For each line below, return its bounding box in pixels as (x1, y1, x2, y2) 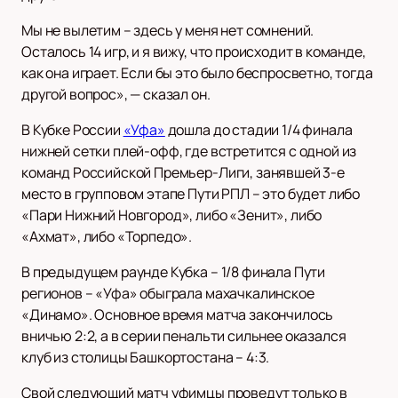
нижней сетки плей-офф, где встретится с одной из (21, 141, 357, 162)
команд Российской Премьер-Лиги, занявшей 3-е (21, 163, 345, 183)
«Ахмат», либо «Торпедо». (21, 227, 193, 247)
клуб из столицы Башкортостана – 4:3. (21, 347, 270, 368)
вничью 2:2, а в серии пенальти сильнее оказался (21, 326, 346, 346)
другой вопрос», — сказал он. (21, 84, 211, 105)
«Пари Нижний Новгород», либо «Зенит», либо (21, 205, 322, 226)
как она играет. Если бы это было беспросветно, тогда (21, 63, 373, 84)
